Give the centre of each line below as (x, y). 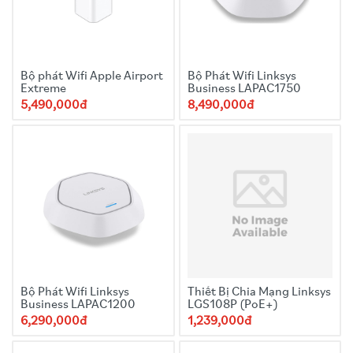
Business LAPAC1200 (78, 305)
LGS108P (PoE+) (232, 305)
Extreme (43, 89)
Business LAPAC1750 (244, 89)
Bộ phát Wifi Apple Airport (92, 76)
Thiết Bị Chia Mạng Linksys (259, 292)
